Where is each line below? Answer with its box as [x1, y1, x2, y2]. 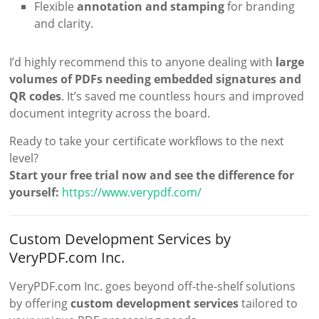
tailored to [239, 295, 298, 311]
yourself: [9, 184, 60, 200]
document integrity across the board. [9, 105, 211, 121]
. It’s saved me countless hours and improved [61, 88, 305, 104]
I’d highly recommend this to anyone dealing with [9, 53, 276, 70]
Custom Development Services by [9, 229, 231, 249]
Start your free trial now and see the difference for [9, 167, 295, 183]
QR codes [9, 88, 62, 104]
